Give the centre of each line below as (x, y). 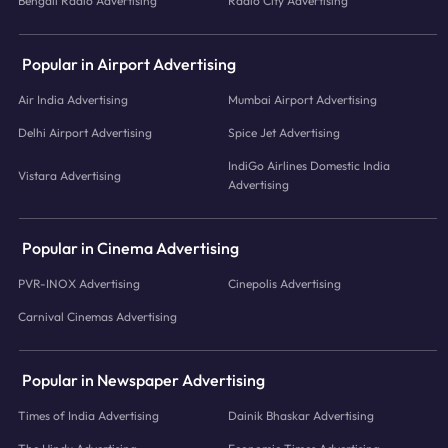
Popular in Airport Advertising (129, 64)
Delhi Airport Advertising (85, 132)
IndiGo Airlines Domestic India (308, 165)
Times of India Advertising (89, 415)
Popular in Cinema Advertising (131, 248)
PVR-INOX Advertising (79, 283)
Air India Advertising (73, 99)
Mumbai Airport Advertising (302, 99)
